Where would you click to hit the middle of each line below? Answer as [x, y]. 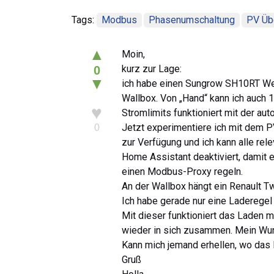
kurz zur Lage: [152, 68]
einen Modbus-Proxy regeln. [182, 171]
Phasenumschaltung [192, 20]
